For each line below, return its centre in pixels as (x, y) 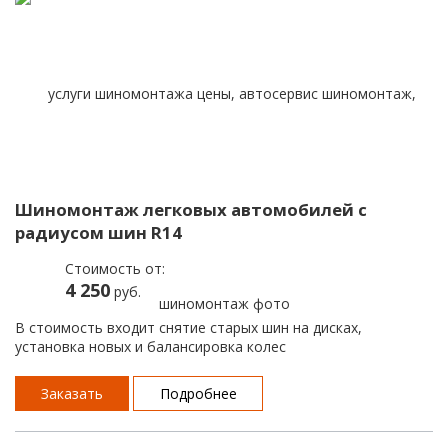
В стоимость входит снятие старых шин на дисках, (188, 327)
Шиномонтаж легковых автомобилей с (191, 209)
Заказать (72, 393)
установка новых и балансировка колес (150, 346)
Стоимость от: (115, 268)
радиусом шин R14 (98, 232)
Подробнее (198, 393)
